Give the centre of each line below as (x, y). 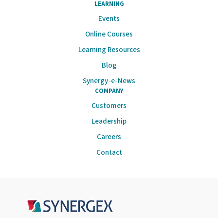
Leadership (109, 122)
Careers (109, 137)
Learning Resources (109, 50)
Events (109, 19)
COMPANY (109, 91)
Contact (109, 153)
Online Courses (109, 35)
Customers (109, 106)
